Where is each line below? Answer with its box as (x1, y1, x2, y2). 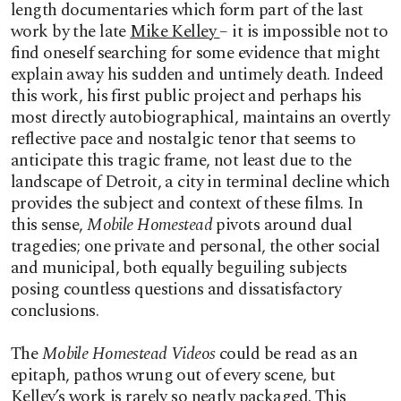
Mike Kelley (130, 19, 220, 45)
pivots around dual (212, 212, 353, 238)
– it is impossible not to (219, 19, 388, 45)
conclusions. (11, 298, 99, 324)
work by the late (11, 19, 131, 45)
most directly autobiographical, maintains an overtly (11, 105, 390, 131)
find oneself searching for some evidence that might (11, 40, 380, 66)
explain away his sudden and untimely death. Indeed (11, 62, 384, 88)
